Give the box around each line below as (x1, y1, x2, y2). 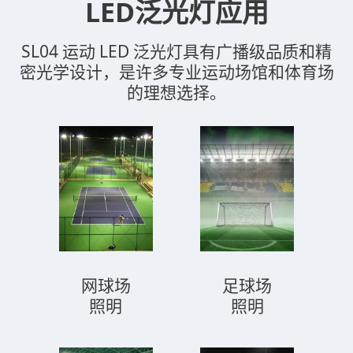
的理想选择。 (127, 81, 226, 104)
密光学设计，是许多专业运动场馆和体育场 (19, 61, 334, 84)
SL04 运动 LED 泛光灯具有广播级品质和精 (21, 40, 332, 63)
